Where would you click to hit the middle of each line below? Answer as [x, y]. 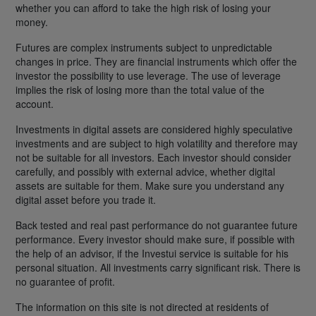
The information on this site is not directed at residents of [142, 306]
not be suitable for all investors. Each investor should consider [153, 157]
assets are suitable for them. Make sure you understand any [150, 185]
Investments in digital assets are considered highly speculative [154, 129]
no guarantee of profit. [65, 281]
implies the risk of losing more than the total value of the [140, 89]
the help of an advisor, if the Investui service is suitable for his [152, 253]
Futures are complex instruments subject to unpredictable [144, 47]
